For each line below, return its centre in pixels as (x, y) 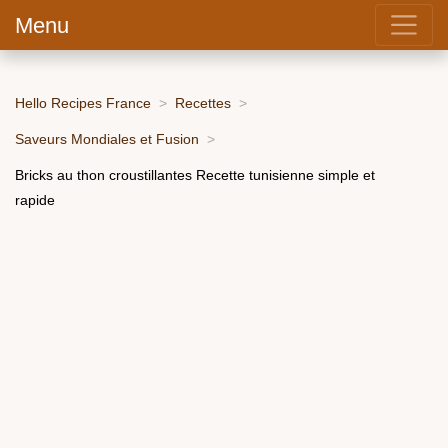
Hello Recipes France (83, 102)
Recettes (203, 102)
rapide (35, 199)
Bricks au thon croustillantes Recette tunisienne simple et (195, 174)
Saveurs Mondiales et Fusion (107, 138)
